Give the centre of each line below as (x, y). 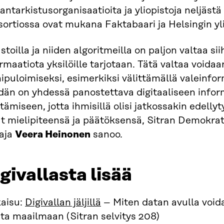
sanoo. (106, 134)
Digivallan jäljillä (63, 202)
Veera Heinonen (53, 134)
